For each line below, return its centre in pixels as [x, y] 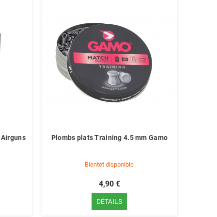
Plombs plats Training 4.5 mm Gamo [109, 138]
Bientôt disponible [109, 164]
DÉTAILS [109, 201]
